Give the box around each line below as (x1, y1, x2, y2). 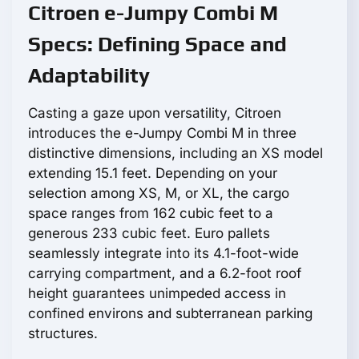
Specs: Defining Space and (28, 32, 287, 57)
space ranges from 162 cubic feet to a (28, 205, 273, 222)
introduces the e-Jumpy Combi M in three (28, 125, 296, 142)
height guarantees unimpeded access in (28, 285, 286, 302)
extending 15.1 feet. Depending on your (28, 165, 277, 182)
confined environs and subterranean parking (28, 305, 313, 322)
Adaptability (28, 63, 150, 88)
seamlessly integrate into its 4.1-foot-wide (28, 245, 299, 262)
